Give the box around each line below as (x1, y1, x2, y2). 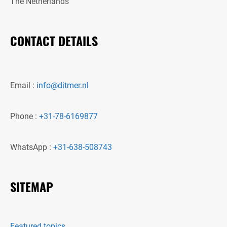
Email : (10, 80, 36, 90)
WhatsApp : (10, 142, 53, 152)
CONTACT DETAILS (10, 31, 98, 50)
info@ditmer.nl (36, 80, 89, 90)
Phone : (10, 111, 39, 121)
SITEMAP (10, 177, 53, 196)
